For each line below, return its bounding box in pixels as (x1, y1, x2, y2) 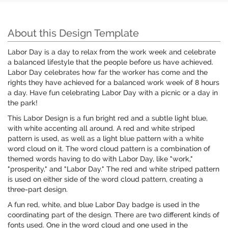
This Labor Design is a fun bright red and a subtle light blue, (8, 114, 208, 123)
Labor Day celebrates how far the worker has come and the (8, 68, 208, 77)
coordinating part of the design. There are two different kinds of (8, 211, 219, 219)
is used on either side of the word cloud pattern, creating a (8, 175, 203, 184)
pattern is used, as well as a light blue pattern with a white (8, 134, 204, 143)
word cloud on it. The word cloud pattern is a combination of (8, 145, 210, 153)
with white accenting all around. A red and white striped (8, 124, 195, 133)
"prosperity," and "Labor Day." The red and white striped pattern (8, 165, 219, 174)
